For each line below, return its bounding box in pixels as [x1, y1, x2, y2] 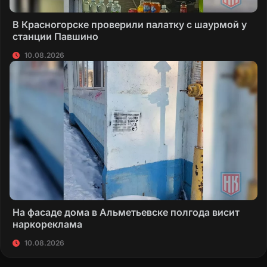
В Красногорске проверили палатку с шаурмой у [13, 18, 247, 31]
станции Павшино [13, 30, 98, 43]
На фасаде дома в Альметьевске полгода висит [13, 206, 240, 219]
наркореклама [13, 218, 82, 231]
